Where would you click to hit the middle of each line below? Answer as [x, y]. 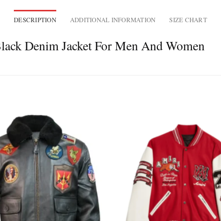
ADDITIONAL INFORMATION [113, 20]
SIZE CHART [188, 20]
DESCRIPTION [35, 20]
